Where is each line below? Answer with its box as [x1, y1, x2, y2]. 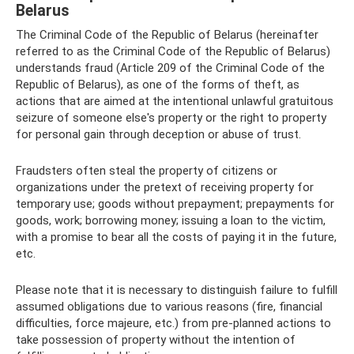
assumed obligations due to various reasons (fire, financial [16, 299, 322, 314]
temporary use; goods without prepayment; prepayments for [16, 196, 334, 211]
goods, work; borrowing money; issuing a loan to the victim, [16, 213, 326, 228]
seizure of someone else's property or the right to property [16, 110, 326, 125]
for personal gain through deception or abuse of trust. [16, 126, 301, 141]
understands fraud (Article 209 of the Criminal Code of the [16, 60, 325, 75]
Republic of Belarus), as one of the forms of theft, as [16, 77, 299, 92]
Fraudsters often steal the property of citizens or [16, 163, 277, 178]
